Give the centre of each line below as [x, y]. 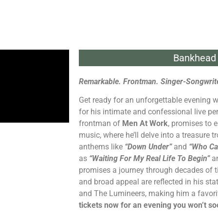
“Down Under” [148, 147]
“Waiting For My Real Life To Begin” [149, 159]
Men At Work [145, 124]
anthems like [102, 147]
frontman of [100, 124]
